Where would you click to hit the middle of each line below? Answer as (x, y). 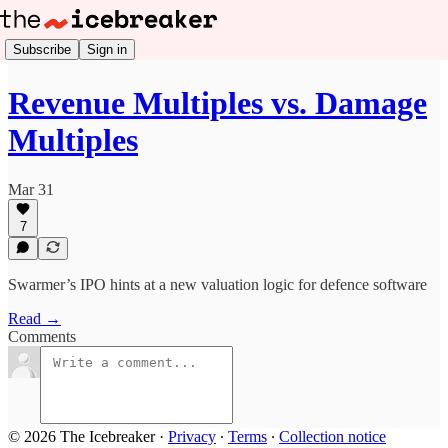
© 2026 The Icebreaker (81, 436)
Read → (34, 318)
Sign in (107, 49)
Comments (42, 336)
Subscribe (42, 49)
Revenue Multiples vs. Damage (217, 103)
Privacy (192, 436)
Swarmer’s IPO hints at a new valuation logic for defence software (217, 284)
